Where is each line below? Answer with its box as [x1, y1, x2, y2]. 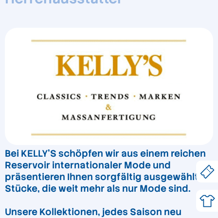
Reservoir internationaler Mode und [5, 159, 171, 172]
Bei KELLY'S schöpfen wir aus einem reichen [5, 147, 206, 160]
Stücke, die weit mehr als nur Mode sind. [5, 182, 191, 195]
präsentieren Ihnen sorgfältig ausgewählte [5, 171, 204, 183]
